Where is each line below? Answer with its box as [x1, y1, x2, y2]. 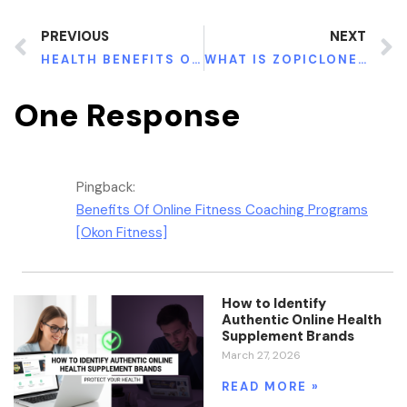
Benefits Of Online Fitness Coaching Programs [76, 200, 368, 219]
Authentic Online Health [222, 310, 382, 329]
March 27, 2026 [222, 347, 301, 362]
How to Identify [222, 293, 326, 313]
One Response [14, 94, 241, 136]
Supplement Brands [222, 326, 357, 345]
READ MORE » [222, 378, 320, 394]
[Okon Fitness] [76, 223, 167, 242]
